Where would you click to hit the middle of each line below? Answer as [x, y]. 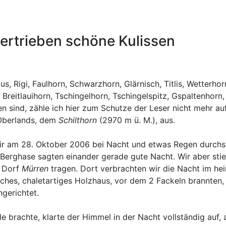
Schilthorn [78, 120]
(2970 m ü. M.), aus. [136, 120]
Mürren [35, 168]
